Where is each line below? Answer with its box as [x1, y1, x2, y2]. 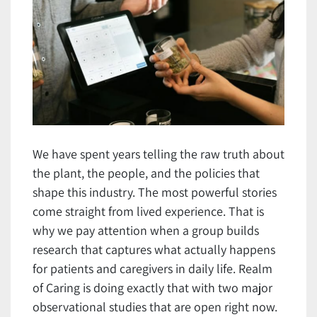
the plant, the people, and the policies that [33, 164, 260, 181]
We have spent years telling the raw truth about [33, 145, 284, 162]
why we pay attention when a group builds [33, 221, 259, 238]
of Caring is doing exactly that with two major [33, 279, 272, 296]
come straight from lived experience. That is [33, 202, 264, 219]
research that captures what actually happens [33, 241, 275, 258]
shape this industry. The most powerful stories [33, 183, 277, 200]
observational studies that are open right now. [33, 298, 277, 315]
